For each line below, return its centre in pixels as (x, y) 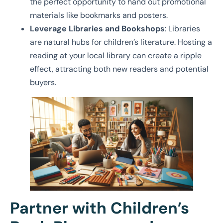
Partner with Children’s (100, 208)
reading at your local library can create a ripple (116, 56)
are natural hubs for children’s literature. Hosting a (121, 42)
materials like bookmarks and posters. (99, 15)
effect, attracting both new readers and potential (119, 69)
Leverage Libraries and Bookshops (97, 29)
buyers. (43, 83)
